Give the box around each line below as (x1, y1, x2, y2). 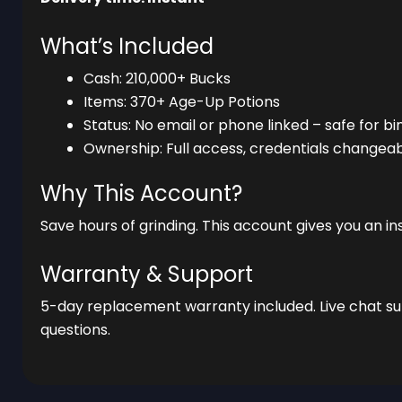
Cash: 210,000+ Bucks (83, 67, 231, 89)
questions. (40, 319, 110, 340)
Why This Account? (40, 178, 242, 208)
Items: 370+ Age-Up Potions (83, 91, 280, 112)
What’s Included (40, 31, 214, 61)
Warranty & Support (40, 258, 253, 289)
